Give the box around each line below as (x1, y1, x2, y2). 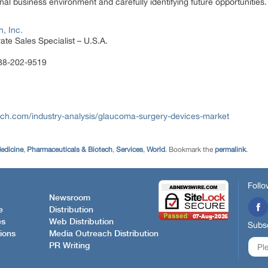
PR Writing (49, 242, 90, 251)
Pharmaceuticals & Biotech (27, 145, 112, 154)
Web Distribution (49, 218, 114, 227)
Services (116, 145, 143, 154)
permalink (215, 145, 246, 154)
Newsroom (49, 194, 90, 203)
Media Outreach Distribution (49, 230, 159, 239)
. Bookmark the (165, 145, 215, 154)
